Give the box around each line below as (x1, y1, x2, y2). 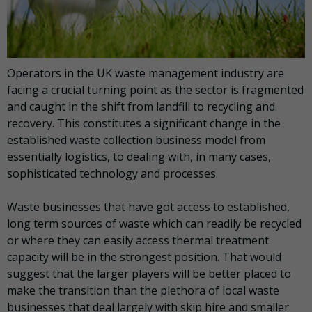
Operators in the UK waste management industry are (7, 65, 284, 81)
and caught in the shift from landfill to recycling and (7, 99, 275, 115)
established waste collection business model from (7, 132, 265, 148)
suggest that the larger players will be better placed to (7, 266, 291, 282)
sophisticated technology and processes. (7, 166, 218, 182)
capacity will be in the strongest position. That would (7, 249, 281, 265)
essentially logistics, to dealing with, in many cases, (7, 149, 271, 165)
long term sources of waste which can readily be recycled (7, 216, 302, 232)
